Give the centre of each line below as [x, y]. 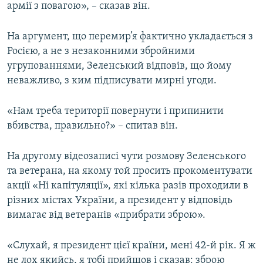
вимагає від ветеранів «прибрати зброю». [106, 215]
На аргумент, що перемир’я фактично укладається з [130, 37]
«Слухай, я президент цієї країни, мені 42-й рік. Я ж [131, 246]
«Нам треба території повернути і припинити [115, 112]
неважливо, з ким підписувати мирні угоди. [112, 81]
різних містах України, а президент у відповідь [120, 201]
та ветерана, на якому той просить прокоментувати [130, 171]
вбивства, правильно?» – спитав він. [92, 126]
